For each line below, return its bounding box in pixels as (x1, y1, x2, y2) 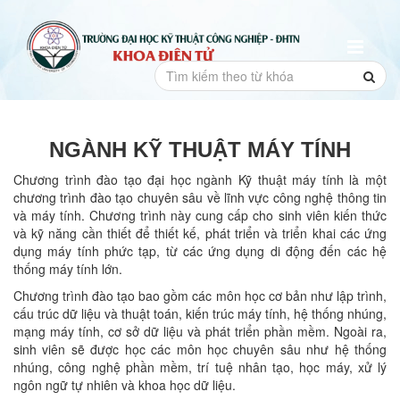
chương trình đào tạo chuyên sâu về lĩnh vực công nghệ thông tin (13, 188, 387, 206)
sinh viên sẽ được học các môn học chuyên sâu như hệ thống (13, 340, 387, 358)
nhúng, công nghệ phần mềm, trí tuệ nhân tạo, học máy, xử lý (13, 358, 387, 376)
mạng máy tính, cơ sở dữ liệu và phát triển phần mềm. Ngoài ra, (13, 322, 387, 340)
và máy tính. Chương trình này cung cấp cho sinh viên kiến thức (13, 206, 387, 224)
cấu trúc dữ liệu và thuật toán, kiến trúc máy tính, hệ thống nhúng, (13, 304, 387, 322)
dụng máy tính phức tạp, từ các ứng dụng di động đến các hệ (13, 242, 387, 260)
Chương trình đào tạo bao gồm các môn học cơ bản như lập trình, (13, 287, 387, 304)
